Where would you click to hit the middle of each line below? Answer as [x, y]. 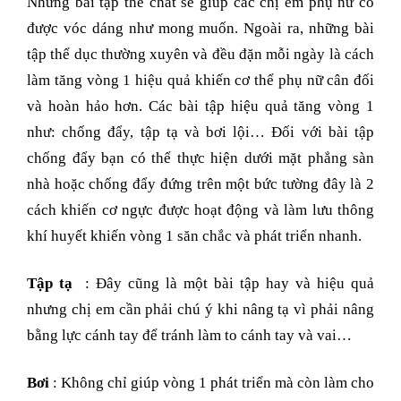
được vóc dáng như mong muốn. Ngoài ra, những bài [200, 29]
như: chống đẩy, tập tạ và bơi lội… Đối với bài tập [200, 132]
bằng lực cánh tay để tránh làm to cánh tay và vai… [189, 336]
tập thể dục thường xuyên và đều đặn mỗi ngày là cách [200, 55]
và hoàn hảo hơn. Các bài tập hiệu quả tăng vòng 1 [200, 107]
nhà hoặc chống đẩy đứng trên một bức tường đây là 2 [200, 184]
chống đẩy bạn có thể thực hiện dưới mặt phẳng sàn [200, 158]
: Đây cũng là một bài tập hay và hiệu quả [223, 284]
